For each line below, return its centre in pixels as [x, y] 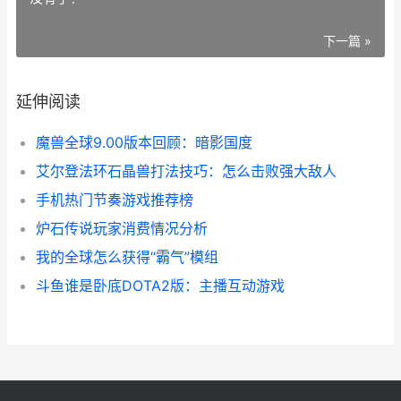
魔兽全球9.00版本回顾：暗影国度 [144, 142]
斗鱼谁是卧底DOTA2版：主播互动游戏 [160, 286]
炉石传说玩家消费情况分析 [122, 228]
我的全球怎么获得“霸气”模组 [127, 257]
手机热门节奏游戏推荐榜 [115, 200]
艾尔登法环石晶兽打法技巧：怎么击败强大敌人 [186, 171]
